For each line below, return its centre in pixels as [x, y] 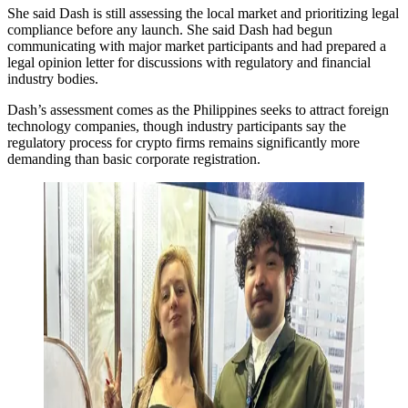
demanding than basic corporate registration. [136, 158]
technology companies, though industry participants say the [177, 126]
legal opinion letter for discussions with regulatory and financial [189, 62]
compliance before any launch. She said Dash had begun [170, 29]
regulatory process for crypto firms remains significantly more [184, 142]
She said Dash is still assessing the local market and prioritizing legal [203, 13]
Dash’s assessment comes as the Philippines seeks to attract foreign [198, 109]
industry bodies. [53, 78]
